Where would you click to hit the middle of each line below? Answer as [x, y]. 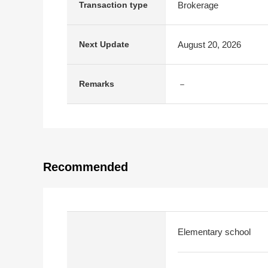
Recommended [86, 167]
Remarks [97, 84]
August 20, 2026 [209, 44]
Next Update [104, 44]
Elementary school [214, 232]
